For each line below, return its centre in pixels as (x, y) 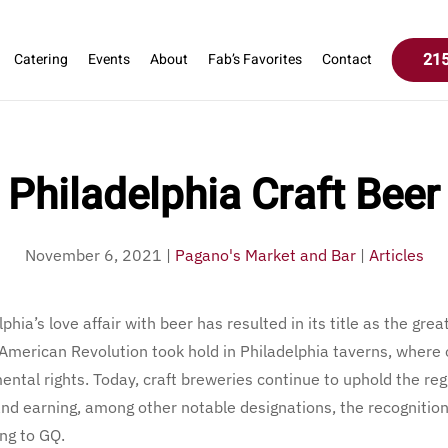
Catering (40, 59)
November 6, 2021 (93, 255)
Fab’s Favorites (254, 59)
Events (108, 59)
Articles (396, 255)
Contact (346, 59)
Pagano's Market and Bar (265, 255)
